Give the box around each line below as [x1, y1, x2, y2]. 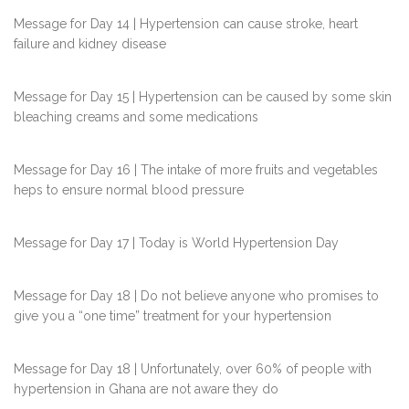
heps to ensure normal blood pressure [14, 183, 244, 198]
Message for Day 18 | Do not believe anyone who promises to [14, 288, 379, 304]
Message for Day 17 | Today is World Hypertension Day [14, 236, 339, 251]
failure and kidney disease [14, 37, 166, 52]
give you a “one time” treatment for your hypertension [14, 309, 331, 324]
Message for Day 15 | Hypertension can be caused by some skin [14, 89, 392, 105]
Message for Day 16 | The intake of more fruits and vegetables [14, 163, 378, 178]
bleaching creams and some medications [14, 110, 258, 125]
